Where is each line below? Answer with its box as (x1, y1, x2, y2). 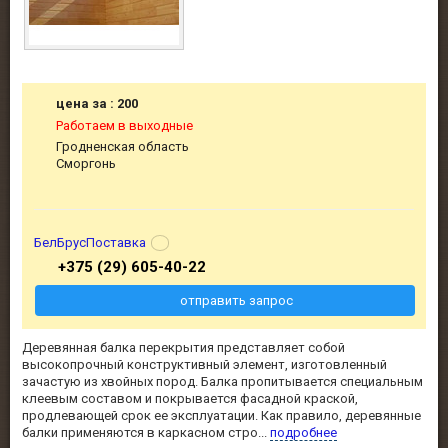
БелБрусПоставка (34, 235, 146, 251)
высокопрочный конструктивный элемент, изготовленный (22, 356, 387, 372)
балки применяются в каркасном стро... (22, 424, 270, 440)
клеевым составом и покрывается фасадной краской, (22, 390, 358, 406)
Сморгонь (56, 155, 117, 171)
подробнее (270, 424, 337, 440)
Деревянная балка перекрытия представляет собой (22, 339, 345, 355)
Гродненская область (56, 138, 190, 154)
